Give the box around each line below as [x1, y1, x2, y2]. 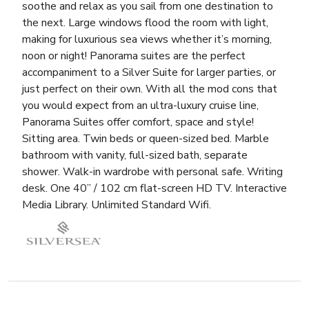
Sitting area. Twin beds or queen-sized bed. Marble [22, 130, 269, 146]
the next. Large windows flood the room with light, [22, 14, 268, 30]
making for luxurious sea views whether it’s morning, [22, 31, 272, 47]
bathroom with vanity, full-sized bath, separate [22, 147, 248, 163]
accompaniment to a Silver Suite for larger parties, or [22, 64, 276, 80]
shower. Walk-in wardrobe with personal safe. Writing [22, 163, 283, 179]
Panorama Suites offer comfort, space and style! [22, 114, 254, 130]
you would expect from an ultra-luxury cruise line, [22, 97, 259, 113]
